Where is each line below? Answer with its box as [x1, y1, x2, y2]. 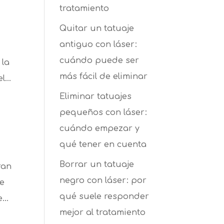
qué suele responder [59, 192, 149, 201]
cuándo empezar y [59, 124, 140, 133]
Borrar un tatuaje [59, 160, 134, 169]
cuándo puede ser [59, 56, 139, 65]
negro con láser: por [59, 176, 147, 185]
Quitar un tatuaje [59, 24, 134, 33]
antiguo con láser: [59, 40, 137, 49]
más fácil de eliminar [59, 72, 148, 81]
